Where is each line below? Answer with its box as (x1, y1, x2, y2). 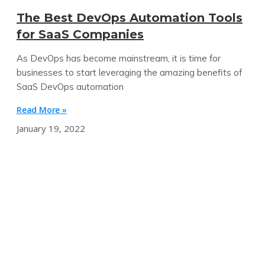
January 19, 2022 (17, 122, 85, 134)
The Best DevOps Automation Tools (17, 10, 243, 25)
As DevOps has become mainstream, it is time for (17, 52, 221, 64)
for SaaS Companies (17, 27, 144, 41)
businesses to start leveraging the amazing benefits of (17, 66, 242, 78)
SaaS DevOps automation (17, 80, 124, 92)
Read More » (17, 104, 67, 115)
